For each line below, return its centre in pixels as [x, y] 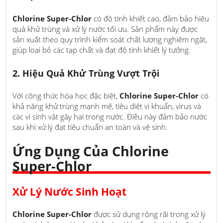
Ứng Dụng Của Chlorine [91, 151]
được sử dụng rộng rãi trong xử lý [149, 214]
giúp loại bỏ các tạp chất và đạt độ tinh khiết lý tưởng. [102, 50]
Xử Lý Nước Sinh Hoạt [69, 192]
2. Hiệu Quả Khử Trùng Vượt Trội [86, 73]
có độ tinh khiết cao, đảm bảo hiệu [150, 18]
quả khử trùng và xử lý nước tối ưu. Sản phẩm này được [105, 29]
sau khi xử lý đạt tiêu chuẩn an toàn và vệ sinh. [90, 127]
